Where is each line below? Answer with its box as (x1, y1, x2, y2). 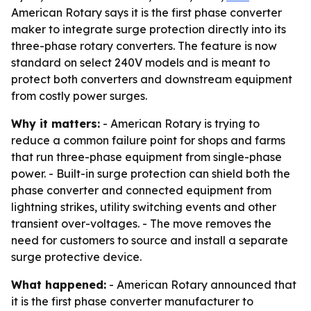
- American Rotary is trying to (100, 117, 260, 131)
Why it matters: (11, 117, 100, 131)
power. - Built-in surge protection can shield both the (11, 167, 290, 180)
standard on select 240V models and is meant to (11, 56, 270, 69)
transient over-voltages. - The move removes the (11, 217, 271, 230)
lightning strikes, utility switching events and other (11, 200, 276, 214)
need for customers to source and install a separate (11, 233, 288, 247)
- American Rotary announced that (106, 278, 296, 292)
